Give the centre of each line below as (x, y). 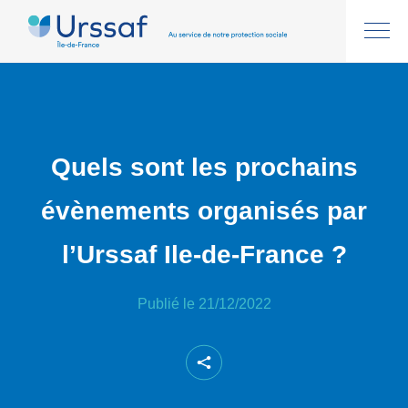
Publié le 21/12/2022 (204, 304)
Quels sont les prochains (204, 167)
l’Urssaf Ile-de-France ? (204, 254)
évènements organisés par (204, 210)
